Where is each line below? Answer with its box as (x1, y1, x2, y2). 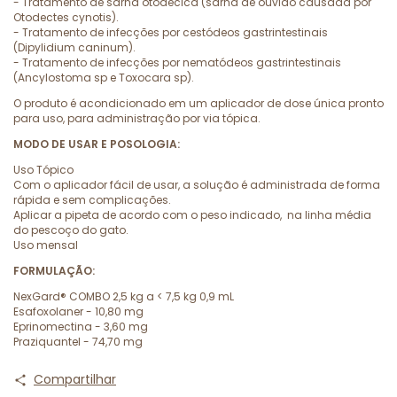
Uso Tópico (13, 162, 74, 177)
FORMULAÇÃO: (13, 263, 95, 278)
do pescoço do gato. (13, 222, 128, 237)
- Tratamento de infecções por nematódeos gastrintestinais (13, 55, 341, 70)
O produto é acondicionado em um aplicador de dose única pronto (13, 96, 384, 111)
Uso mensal (13, 237, 78, 253)
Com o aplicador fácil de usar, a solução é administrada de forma (13, 177, 380, 192)
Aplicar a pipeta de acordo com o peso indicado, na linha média (13, 207, 371, 222)
